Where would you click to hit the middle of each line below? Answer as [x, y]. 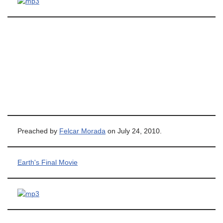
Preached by [38, 131]
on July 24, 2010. [134, 131]
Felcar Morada [82, 131]
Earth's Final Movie [48, 163]
